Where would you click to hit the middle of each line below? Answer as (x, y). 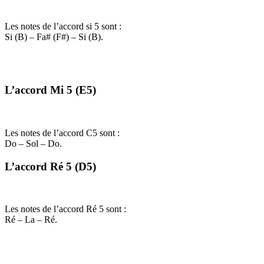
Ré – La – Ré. (31, 220)
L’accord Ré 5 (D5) (50, 166)
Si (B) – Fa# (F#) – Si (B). (54, 37)
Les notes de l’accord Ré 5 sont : (67, 209)
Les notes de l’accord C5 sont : (63, 133)
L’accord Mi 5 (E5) (50, 90)
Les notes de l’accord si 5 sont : (64, 26)
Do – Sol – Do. (33, 144)
